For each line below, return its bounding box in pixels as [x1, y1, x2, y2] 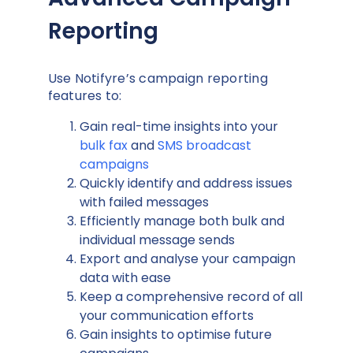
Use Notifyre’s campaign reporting [47, 69, 268, 87]
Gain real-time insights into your [79, 117, 278, 136]
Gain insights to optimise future [79, 325, 272, 344]
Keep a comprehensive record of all [79, 287, 303, 306]
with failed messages [79, 192, 209, 211]
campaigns [79, 154, 149, 173]
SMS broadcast [157, 136, 251, 154]
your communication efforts [79, 306, 254, 325]
